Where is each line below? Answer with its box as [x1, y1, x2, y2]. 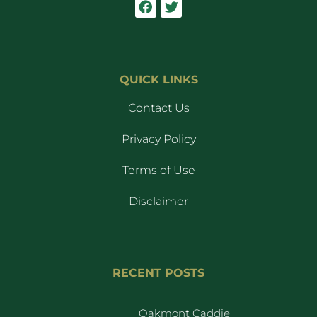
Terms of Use [122, 163, 195, 178]
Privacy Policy [121, 132, 196, 146]
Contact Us [127, 101, 190, 115]
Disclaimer [129, 195, 188, 209]
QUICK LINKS [119, 73, 198, 87]
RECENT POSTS [113, 265, 204, 279]
